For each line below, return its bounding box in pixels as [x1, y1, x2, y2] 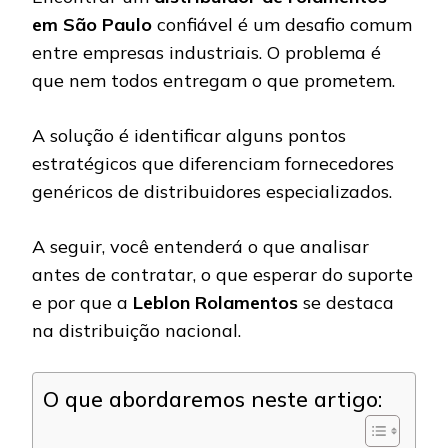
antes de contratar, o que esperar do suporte [32, 262, 413, 286]
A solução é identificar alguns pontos [32, 123, 346, 147]
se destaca [298, 290, 394, 314]
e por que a [32, 290, 133, 314]
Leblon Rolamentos [133, 290, 298, 314]
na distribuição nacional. [32, 318, 241, 342]
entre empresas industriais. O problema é [32, 40, 381, 64]
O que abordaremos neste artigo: [43, 384, 382, 412]
